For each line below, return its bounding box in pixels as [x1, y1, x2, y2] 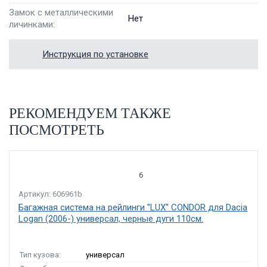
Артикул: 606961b [18, 190, 82, 198]
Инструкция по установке [42, 49, 148, 60]
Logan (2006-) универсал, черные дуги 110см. [18, 213, 203, 224]
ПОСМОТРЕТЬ [9, 122, 104, 138]
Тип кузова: [20, 250, 61, 259]
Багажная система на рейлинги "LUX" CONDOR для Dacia [18, 202, 247, 213]
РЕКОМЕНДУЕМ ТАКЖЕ [9, 105, 171, 121]
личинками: [9, 19, 55, 30]
